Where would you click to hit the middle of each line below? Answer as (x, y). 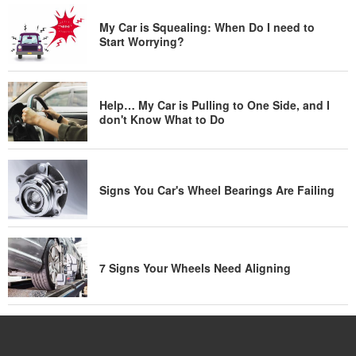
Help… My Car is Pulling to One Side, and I (215, 104)
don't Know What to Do (162, 119)
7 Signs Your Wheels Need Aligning (195, 267)
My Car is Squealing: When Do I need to (207, 27)
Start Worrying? (142, 41)
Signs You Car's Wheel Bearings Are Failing (217, 190)
